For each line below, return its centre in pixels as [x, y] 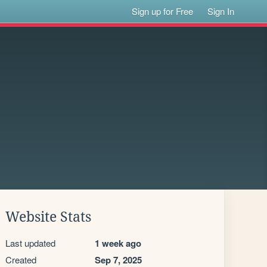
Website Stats [48, 217]
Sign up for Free [163, 11]
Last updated [30, 243]
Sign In [221, 11]
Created [21, 260]
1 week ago [118, 243]
